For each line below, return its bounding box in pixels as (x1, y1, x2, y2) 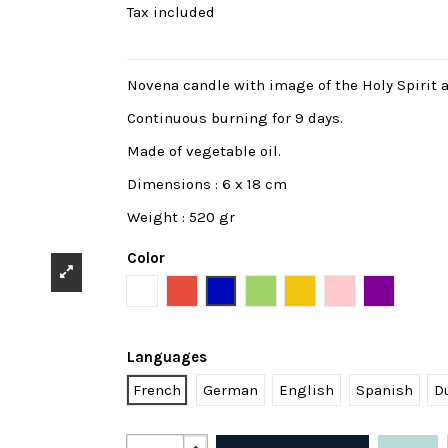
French (133, 381, 181, 400)
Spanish (355, 381, 413, 400)
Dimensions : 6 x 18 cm (127, 175, 287, 194)
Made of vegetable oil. (127, 142, 281, 161)
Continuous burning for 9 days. (127, 109, 343, 128)
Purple (378, 281, 424, 300)
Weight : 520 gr (127, 208, 235, 227)
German (202, 381, 258, 400)
